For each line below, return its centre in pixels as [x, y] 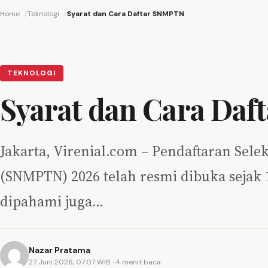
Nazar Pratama [60, 250]
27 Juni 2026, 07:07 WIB [71, 262]
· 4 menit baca [137, 262]
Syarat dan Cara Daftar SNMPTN [126, 14]
